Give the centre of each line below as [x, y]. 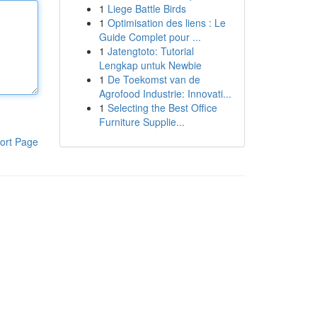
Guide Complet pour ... [150, 37]
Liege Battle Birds [146, 8]
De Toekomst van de [154, 79]
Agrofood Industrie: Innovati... [165, 93]
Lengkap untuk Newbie [150, 65]
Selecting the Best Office [162, 108]
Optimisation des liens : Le [166, 23]
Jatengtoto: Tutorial [150, 51]
